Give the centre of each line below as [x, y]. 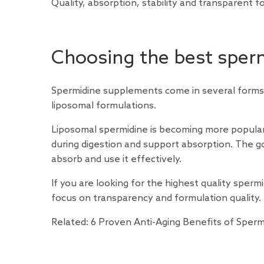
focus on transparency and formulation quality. [156, 199]
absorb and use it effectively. [116, 160]
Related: [71, 223]
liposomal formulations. [104, 106]
